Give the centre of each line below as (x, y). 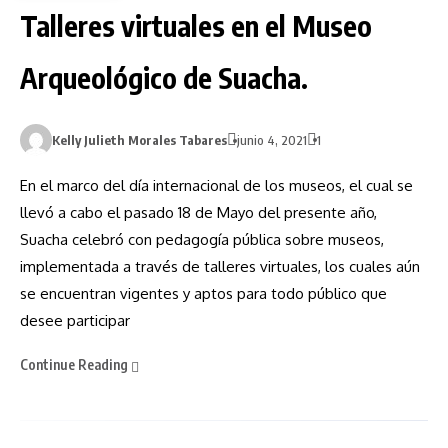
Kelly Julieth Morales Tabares (139, 140)
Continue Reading (75, 365)
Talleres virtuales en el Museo (196, 26)
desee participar (75, 321)
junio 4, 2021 (272, 140)
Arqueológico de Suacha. (164, 78)
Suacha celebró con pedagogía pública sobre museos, (202, 240)
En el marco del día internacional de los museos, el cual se (216, 186)
